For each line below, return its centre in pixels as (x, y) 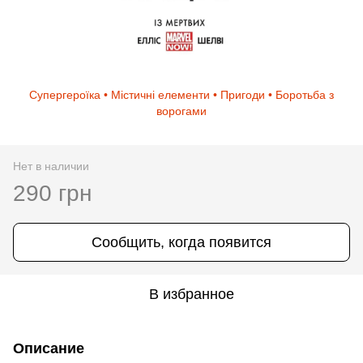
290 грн (52, 194)
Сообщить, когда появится (181, 243)
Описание (49, 349)
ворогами (181, 111)
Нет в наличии (51, 167)
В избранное (191, 295)
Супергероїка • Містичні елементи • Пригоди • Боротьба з (181, 95)
